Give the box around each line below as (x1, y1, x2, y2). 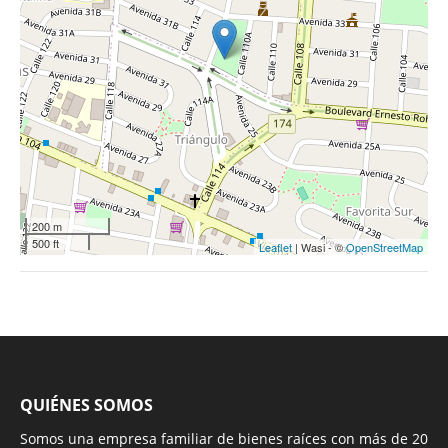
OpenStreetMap (346, 238, 423, 255)
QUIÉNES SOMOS (20, 393, 153, 416)
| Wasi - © (292, 238, 346, 255)
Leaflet (259, 238, 292, 255)
